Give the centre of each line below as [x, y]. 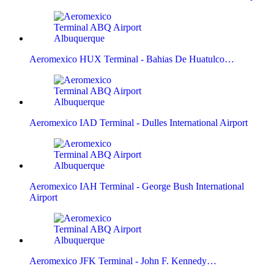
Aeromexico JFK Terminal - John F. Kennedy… [123, 261]
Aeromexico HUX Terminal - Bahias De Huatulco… [132, 59]
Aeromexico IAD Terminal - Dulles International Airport [139, 122]
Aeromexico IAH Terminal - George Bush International [137, 186]
